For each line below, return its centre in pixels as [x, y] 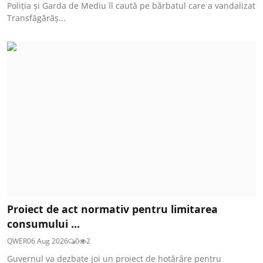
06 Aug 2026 [48, 241]
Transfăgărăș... [36, 18]
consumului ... [43, 223]
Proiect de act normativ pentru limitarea [112, 209]
